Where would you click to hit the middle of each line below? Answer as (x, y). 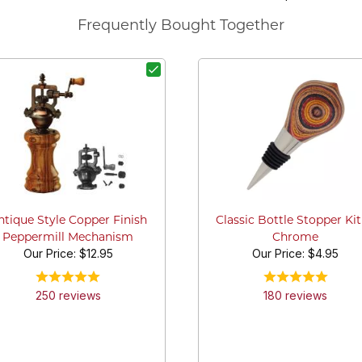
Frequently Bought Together (181, 27)
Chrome (296, 238)
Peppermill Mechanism (68, 238)
